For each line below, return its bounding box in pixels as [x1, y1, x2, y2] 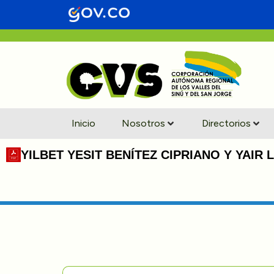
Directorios [202, 117, 251, 129]
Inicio [72, 117, 95, 129]
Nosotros [121, 117, 165, 129]
